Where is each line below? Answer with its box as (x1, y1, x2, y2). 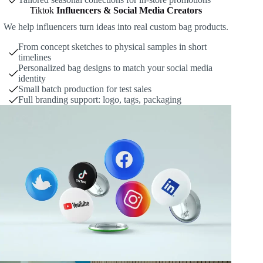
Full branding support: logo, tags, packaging (18, 94, 181, 104)
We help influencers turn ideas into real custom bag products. (3, 21, 228, 32)
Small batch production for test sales (18, 83, 151, 94)
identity (18, 73, 46, 83)
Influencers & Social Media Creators (56, 5, 202, 15)
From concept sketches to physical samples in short (18, 41, 207, 52)
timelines (18, 52, 51, 62)
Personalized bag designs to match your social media (18, 62, 213, 73)
